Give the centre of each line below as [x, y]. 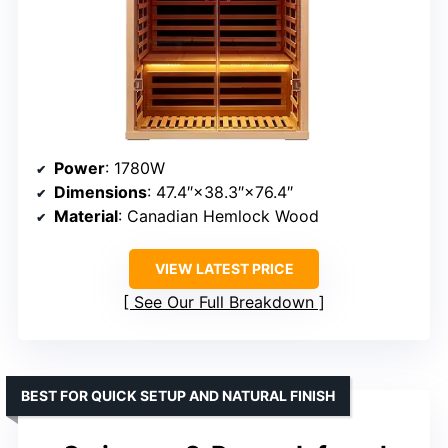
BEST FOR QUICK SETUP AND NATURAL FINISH [178, 396]
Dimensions [100, 192]
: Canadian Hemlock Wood [218, 216]
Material [86, 216]
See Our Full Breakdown [224, 302]
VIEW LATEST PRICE [224, 269]
